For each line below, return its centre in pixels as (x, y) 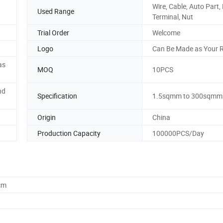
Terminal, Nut (173, 16)
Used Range (56, 11)
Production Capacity (69, 133)
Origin (47, 117)
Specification (57, 96)
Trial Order (53, 32)
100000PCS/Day (178, 133)
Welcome (166, 32)
